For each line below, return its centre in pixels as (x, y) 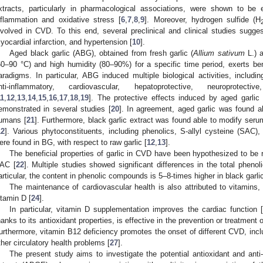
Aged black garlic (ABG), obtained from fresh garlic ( (102, 53)
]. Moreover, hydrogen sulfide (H (203, 19)
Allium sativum (219, 53)
